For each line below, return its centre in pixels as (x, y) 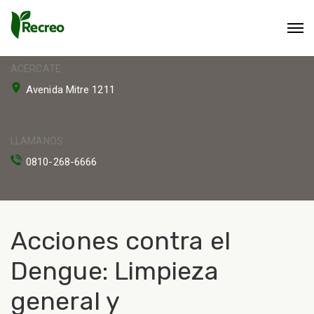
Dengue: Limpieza (115, 271)
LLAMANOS (37, 141)
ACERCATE (36, 69)
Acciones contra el (121, 241)
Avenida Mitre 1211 (70, 90)
